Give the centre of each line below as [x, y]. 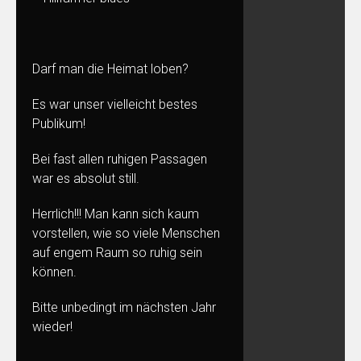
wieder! [52, 326]
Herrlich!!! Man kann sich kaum [116, 214]
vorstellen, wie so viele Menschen [126, 233]
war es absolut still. [86, 178]
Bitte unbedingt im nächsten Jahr [124, 307]
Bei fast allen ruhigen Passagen [120, 159]
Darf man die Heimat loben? [110, 68]
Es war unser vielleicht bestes [115, 104]
